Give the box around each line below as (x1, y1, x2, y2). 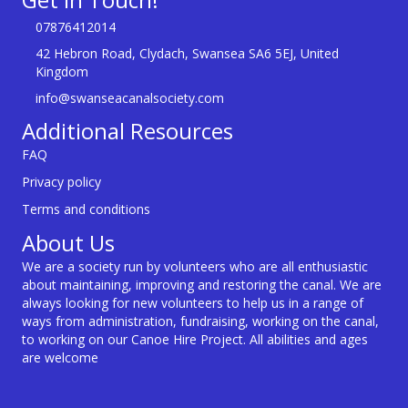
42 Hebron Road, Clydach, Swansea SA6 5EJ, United (36, 45, 339, 63)
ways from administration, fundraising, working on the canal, (22, 312, 379, 331)
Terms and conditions (22, 200, 150, 219)
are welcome (22, 349, 98, 367)
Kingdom (36, 63, 88, 81)
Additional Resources (22, 116, 233, 147)
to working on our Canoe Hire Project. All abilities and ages (22, 331, 368, 349)
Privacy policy (22, 173, 101, 191)
